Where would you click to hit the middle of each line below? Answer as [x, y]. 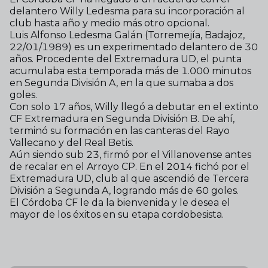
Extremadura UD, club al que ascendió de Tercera [129, 179]
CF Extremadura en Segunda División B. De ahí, [122, 119]
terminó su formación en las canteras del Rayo [120, 131]
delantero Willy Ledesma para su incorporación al [127, 11]
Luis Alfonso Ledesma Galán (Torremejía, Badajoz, [127, 35]
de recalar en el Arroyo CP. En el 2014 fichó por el [130, 167]
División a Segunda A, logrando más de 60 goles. [124, 191]
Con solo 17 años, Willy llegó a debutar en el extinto [134, 107]
